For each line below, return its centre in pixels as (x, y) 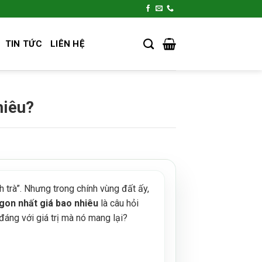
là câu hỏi (118, 203)
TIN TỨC (23, 44)
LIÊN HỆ (67, 44)
